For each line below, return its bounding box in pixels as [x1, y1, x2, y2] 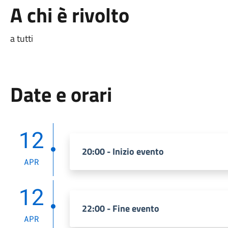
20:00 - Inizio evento [81, 145, 164, 158]
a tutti [10, 32, 33, 45]
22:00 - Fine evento [81, 202, 159, 215]
